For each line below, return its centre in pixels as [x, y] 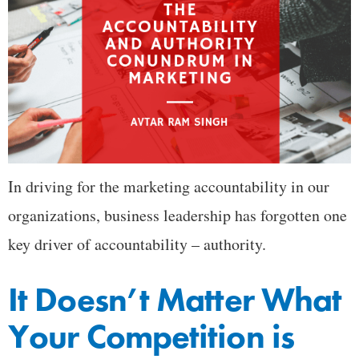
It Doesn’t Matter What [175, 300]
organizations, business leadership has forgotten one [177, 216]
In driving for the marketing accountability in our [169, 187]
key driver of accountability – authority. [137, 244]
